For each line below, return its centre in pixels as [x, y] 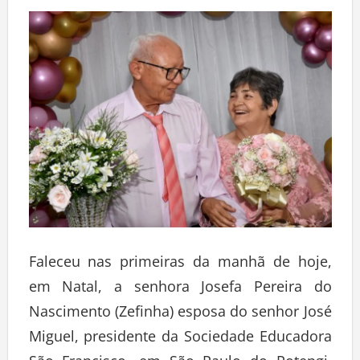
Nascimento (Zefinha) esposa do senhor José [180, 315]
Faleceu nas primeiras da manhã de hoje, [180, 265]
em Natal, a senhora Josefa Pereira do [180, 290]
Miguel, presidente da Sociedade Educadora [180, 340]
